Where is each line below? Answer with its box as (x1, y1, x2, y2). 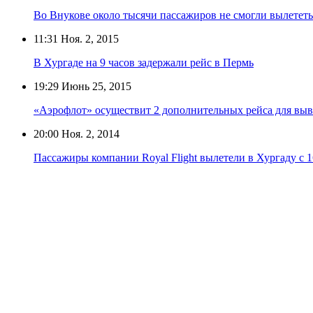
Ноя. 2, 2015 (58, 32, 119, 45)
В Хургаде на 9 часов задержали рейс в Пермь (34, 56, 254, 68)
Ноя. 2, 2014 (59, 127, 119, 140)
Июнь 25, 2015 (59, 80, 131, 92)
